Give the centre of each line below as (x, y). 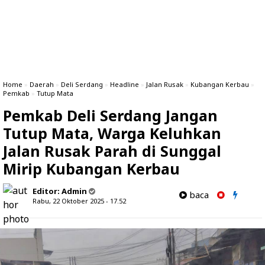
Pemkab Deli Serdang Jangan (110, 115)
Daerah (42, 84)
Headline (125, 84)
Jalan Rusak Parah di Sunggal (112, 151)
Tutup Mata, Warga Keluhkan (112, 133)
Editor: (47, 191)
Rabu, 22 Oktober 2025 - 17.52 (79, 201)
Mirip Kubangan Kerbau (91, 169)
